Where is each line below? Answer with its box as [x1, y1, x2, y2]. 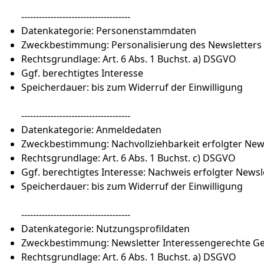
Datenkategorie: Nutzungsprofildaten [21, 222, 192, 235]
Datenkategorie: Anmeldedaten [21, 123, 164, 136]
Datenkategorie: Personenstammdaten [21, 24, 199, 37]
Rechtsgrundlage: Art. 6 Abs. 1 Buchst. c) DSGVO [21, 151, 238, 164]
